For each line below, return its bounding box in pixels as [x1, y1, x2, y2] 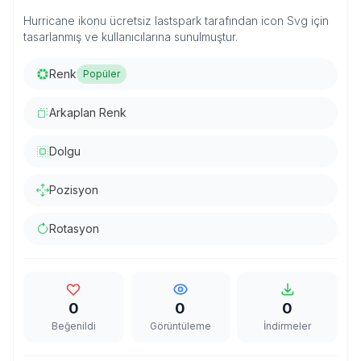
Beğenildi [51, 320, 96, 332]
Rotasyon [49, 222, 99, 235]
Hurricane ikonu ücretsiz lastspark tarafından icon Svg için [23, 14, 329, 27]
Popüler [83, 68, 120, 80]
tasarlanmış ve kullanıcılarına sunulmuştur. [23, 30, 238, 44]
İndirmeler [263, 320, 312, 332]
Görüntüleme [149, 320, 211, 332]
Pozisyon [49, 183, 98, 197]
